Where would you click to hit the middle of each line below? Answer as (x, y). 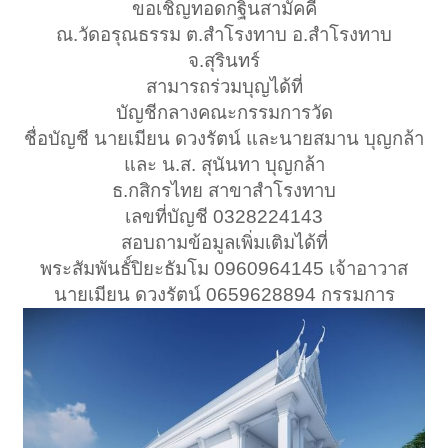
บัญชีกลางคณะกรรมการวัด (224, 113)
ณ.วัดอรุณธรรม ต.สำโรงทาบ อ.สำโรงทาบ (224, 35)
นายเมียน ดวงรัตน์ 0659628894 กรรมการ (224, 295)
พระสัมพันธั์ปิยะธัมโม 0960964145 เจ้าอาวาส (224, 269)
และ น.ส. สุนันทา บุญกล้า (224, 165)
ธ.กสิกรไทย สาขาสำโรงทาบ (224, 191)
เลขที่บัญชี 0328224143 (224, 217)
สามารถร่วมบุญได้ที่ (224, 87)
